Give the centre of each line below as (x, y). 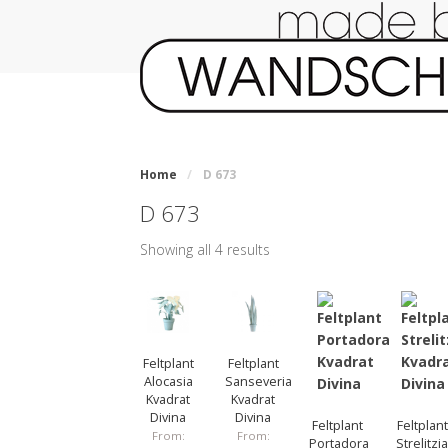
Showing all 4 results (205, 250)
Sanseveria (258, 381)
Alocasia (168, 381)
